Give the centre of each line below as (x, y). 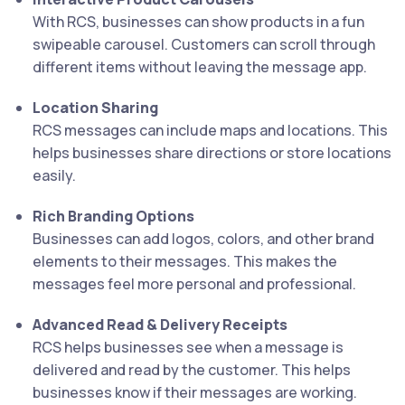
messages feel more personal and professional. (194, 284)
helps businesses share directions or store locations (212, 153)
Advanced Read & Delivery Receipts (160, 325)
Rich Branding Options (113, 217)
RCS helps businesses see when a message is (188, 348)
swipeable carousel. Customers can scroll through (204, 45)
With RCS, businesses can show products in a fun (198, 22)
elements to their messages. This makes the (185, 262)
